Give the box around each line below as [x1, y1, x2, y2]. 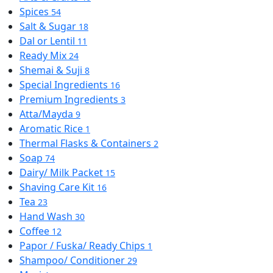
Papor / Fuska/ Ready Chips [19, 238, 147, 252]
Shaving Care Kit [19, 180, 97, 194]
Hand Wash [19, 209, 75, 223]
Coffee [19, 224, 52, 238]
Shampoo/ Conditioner [19, 253, 127, 267]
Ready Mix [19, 48, 69, 62]
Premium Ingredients [19, 92, 121, 106]
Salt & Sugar [19, 19, 79, 33]
